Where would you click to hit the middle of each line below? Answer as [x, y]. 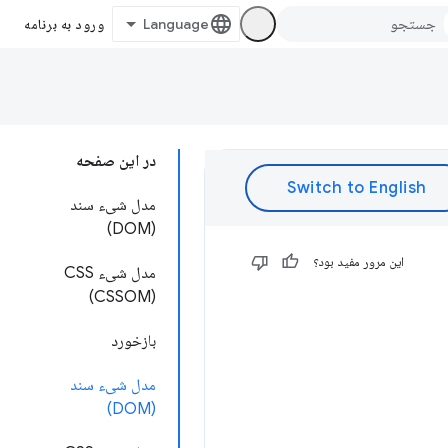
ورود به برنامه [64, 24]
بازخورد [133, 341]
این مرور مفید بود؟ [358, 261]
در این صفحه [116, 161]
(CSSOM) [122, 297]
